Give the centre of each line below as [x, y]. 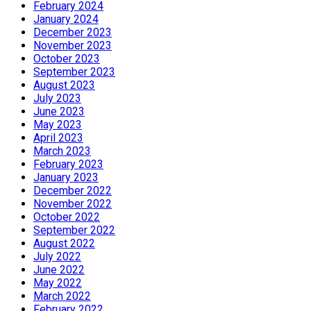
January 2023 [66, 178]
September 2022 [74, 230]
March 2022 [62, 296]
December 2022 [73, 191]
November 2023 [73, 46]
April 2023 [58, 138]
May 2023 [58, 125]
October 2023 [67, 59]
